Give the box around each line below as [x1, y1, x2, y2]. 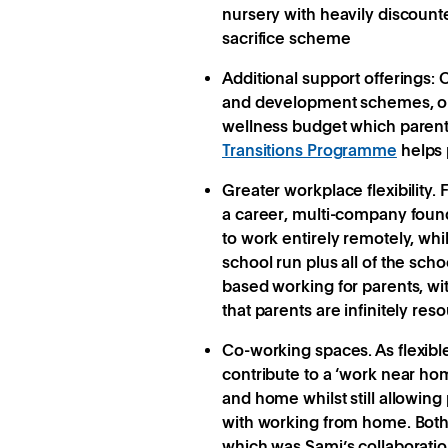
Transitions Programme [222, 141, 397, 161]
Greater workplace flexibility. [222, 181, 440, 201]
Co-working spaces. [222, 341, 376, 361]
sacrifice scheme [222, 29, 351, 49]
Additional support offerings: [222, 69, 439, 89]
